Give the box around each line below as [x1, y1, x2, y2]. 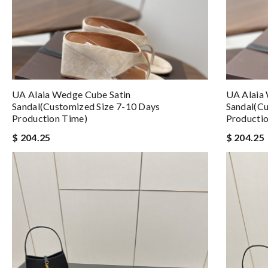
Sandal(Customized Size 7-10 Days [12, 100, 160, 112]
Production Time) [12, 112, 87, 124]
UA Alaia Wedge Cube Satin [12, 89, 131, 100]
